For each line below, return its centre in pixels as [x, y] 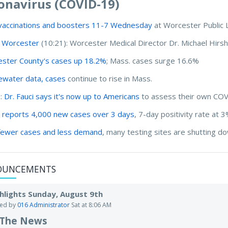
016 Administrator [44, 205]
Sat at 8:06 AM [92, 205]
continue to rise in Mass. [109, 78]
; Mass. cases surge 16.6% [153, 60]
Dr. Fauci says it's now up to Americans [72, 96]
